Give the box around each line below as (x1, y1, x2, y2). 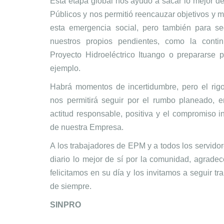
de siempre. (50, 181, 92, 190)
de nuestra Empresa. (50, 122, 124, 131)
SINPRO (50, 200, 81, 209)
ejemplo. (50, 63, 81, 72)
